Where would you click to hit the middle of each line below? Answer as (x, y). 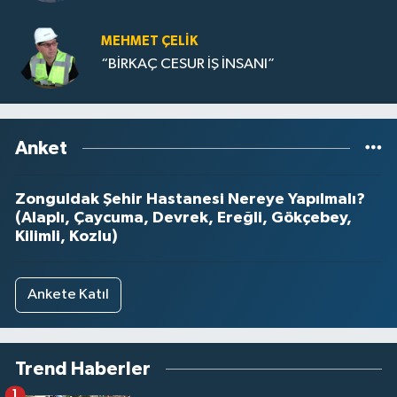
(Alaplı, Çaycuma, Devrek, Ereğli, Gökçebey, (183, 218)
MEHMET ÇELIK (149, 42)
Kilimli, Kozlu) (66, 237)
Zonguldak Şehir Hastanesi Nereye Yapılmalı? (190, 200)
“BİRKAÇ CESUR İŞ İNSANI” (188, 65)
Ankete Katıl (68, 295)
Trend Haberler (83, 369)
